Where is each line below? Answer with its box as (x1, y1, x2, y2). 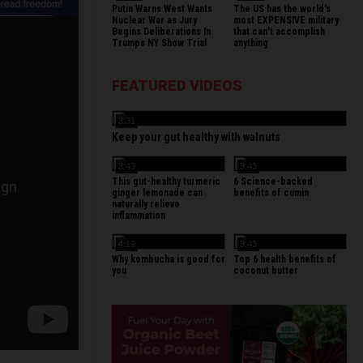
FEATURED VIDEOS (112, 77, 242, 94)
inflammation (112, 210, 165, 221)
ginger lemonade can (112, 187, 203, 199)
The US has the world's (233, 3, 331, 15)
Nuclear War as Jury (112, 15, 197, 26)
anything (233, 37, 268, 49)
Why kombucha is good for (112, 254, 225, 265)
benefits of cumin (233, 187, 309, 199)
